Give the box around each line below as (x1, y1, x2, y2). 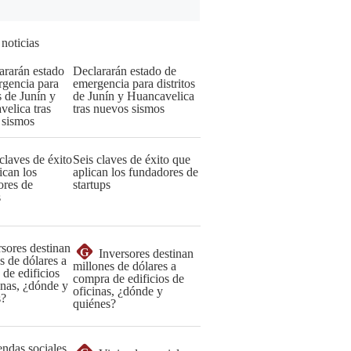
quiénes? (73, 297, 116, 310)
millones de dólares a (73, 259, 176, 273)
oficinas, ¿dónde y (73, 284, 163, 298)
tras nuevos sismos (73, 102, 165, 115)
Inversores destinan (99, 247, 194, 260)
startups (73, 178, 110, 191)
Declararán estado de (73, 64, 176, 78)
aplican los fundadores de (73, 165, 198, 179)
